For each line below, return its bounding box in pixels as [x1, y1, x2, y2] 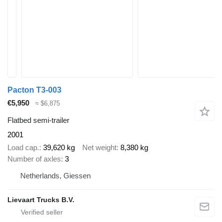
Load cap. [7, 143, 39, 152]
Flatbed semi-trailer [7, 115, 69, 124]
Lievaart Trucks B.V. [7, 196, 74, 204]
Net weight [82, 143, 116, 152]
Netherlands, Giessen [20, 171, 91, 180]
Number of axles [7, 155, 61, 164]
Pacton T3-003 [7, 86, 61, 94]
